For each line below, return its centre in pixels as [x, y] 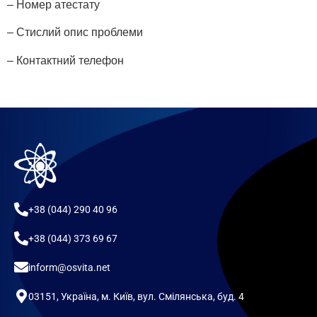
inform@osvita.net [69, 267]
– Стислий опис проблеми [75, 33]
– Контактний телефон [65, 60]
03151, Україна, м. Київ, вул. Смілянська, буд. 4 [136, 296]
